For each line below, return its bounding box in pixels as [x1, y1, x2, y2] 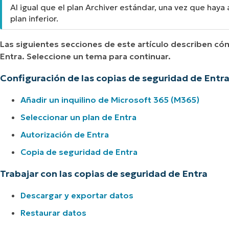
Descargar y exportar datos [20, 190, 133, 201]
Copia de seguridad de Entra [20, 147, 138, 157]
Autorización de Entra [20, 129, 109, 140]
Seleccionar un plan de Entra [20, 112, 136, 123]
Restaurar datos [20, 208, 86, 218]
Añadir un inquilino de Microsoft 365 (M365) [20, 95, 199, 105]
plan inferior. [10, 13, 58, 24]
